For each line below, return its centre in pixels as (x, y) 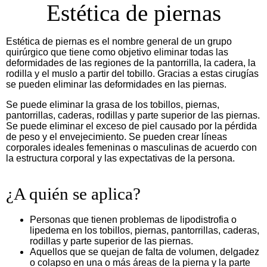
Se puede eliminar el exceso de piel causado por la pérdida (131, 126)
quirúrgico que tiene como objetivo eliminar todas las (117, 52)
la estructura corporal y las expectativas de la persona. (120, 158)
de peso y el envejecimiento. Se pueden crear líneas (117, 136)
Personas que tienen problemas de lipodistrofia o (133, 219)
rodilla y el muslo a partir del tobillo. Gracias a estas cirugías (132, 73)
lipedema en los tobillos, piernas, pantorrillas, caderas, (145, 230)
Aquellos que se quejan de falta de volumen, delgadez (145, 252)
